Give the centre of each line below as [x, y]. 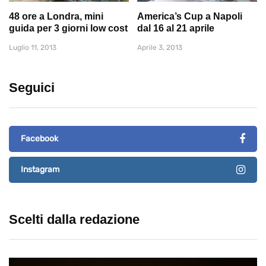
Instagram [40, 169]
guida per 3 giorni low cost [68, 28]
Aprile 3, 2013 [160, 47]
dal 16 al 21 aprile [176, 28]
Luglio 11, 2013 [33, 47]
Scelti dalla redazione [74, 219]
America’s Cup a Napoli [190, 16]
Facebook [39, 138]
